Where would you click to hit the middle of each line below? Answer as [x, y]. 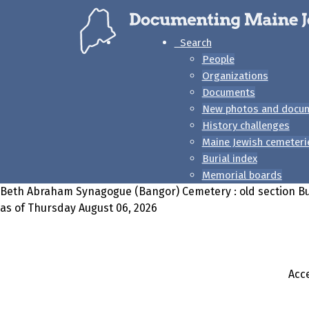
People [218, 59]
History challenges [246, 126]
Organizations [235, 76]
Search [193, 43]
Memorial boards [242, 175]
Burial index [229, 159]
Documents [228, 92]
